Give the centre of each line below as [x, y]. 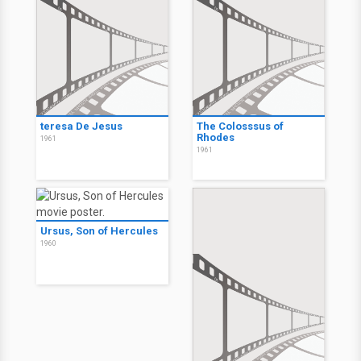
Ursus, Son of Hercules [99, 231]
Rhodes [216, 138]
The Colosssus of [240, 127]
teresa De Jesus [81, 127]
